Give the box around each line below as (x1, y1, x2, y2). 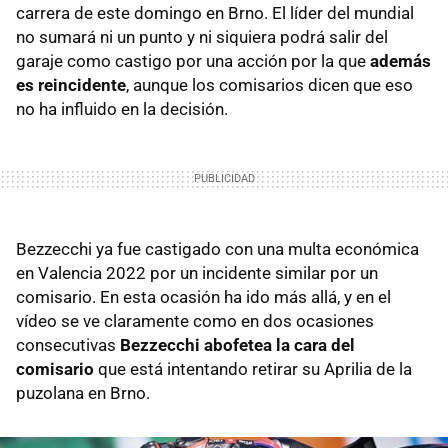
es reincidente (16, 75, 126, 96)
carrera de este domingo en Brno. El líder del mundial (16, 3, 414, 24)
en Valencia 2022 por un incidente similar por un (16, 263, 378, 284)
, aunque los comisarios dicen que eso (126, 75, 413, 96)
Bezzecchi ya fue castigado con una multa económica (16, 239, 419, 260)
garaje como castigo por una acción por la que (16, 51, 370, 72)
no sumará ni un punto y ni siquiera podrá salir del (16, 27, 388, 48)
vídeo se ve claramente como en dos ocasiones (16, 311, 374, 332)
